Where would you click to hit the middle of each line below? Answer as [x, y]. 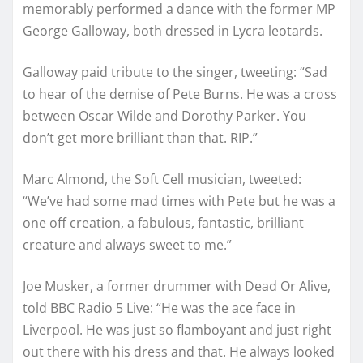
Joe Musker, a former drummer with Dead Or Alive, [177, 286]
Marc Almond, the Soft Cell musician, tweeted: [162, 179]
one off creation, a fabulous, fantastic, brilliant [163, 223]
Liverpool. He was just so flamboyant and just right [177, 330]
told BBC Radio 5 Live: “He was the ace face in [159, 308]
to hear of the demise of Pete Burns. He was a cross [180, 94]
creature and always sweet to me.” [127, 245]
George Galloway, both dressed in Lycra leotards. [173, 31]
